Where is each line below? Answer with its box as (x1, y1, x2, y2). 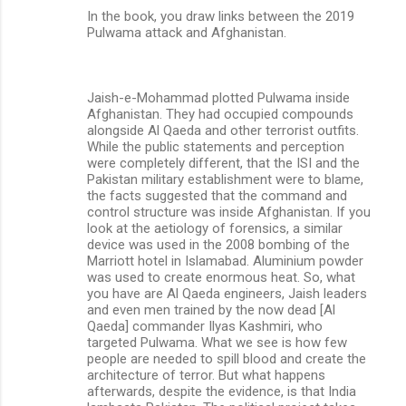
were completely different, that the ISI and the (87, 154, 360, 171)
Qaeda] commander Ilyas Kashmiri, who (87, 317, 323, 334)
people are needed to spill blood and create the (87, 350, 366, 367)
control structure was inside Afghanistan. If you (87, 203, 371, 220)
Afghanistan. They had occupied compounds (87, 105, 353, 122)
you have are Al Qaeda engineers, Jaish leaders (87, 285, 367, 302)
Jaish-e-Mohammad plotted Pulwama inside (87, 89, 350, 106)
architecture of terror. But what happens (87, 366, 325, 383)
